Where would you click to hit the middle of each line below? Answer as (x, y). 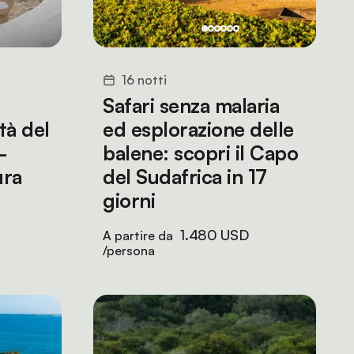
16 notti (144, 80)
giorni (129, 200)
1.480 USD (215, 235)
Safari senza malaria (191, 105)
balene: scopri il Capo (200, 153)
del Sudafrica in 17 (185, 177)
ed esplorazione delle (198, 129)
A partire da (139, 235)
